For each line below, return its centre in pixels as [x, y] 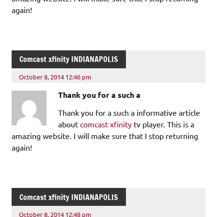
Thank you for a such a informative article [129, 113]
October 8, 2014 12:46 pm [55, 77]
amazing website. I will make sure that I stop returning [105, 136]
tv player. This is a [163, 124]
